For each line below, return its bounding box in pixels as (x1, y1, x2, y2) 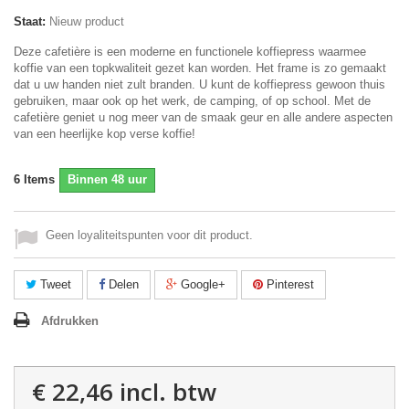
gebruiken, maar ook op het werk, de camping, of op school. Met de (14, 94, 371, 109)
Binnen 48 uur (68, 173, 147, 187)
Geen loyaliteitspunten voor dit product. (46, 228, 253, 243)
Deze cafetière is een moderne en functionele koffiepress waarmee (14, 45, 366, 59)
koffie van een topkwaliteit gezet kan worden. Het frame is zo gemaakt (14, 61, 386, 76)
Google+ (177, 278, 225, 292)
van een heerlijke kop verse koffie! (14, 127, 195, 142)
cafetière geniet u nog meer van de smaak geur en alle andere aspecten (14, 110, 393, 125)
